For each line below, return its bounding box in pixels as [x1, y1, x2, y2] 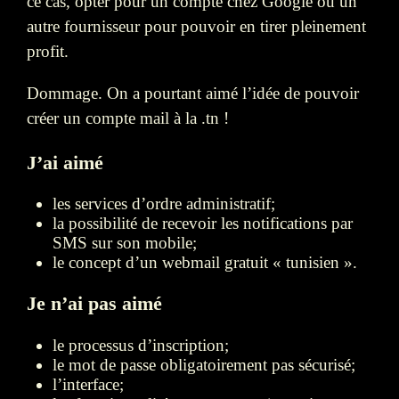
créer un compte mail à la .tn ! [27, 109, 229, 128]
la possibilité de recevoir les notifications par [52, 214, 353, 233]
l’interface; [52, 374, 124, 394]
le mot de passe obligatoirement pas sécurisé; [52, 354, 355, 374]
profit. [27, 41, 69, 61]
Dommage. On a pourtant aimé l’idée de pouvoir [27, 84, 359, 103]
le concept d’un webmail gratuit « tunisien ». [52, 253, 357, 273]
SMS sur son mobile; [52, 233, 197, 253]
